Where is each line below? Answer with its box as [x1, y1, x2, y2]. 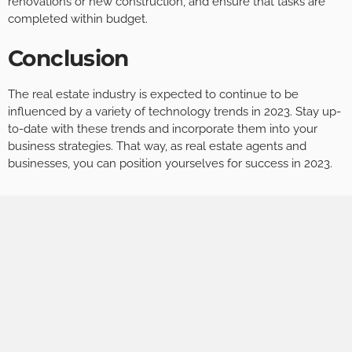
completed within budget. [8, 11, 148, 26]
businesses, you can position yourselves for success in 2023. [8, 156, 332, 170]
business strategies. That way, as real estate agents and [8, 138, 306, 153]
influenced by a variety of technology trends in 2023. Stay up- [8, 104, 341, 119]
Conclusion [8, 44, 129, 71]
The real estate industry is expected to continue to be [8, 86, 299, 101]
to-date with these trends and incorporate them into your [8, 121, 317, 136]
